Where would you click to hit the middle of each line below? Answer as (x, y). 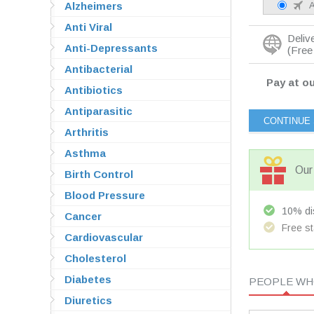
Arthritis (87, 132)
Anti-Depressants (111, 48)
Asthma (85, 153)
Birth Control (99, 174)
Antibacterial (98, 69)
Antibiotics (94, 90)
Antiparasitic (98, 111)
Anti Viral (88, 27)
